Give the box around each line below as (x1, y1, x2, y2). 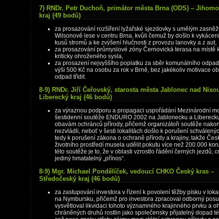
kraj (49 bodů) (39, 12, 81, 19)
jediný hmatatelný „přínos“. (55, 155, 125, 162)
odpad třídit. (55, 73, 86, 80)
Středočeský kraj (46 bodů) (39, 175, 120, 182)
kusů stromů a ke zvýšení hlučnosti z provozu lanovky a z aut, (55, 39, 217, 46)
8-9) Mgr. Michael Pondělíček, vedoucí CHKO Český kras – (39, 168, 214, 175)
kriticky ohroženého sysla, (55, 53, 123, 60)
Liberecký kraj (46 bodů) (39, 93, 112, 101)
